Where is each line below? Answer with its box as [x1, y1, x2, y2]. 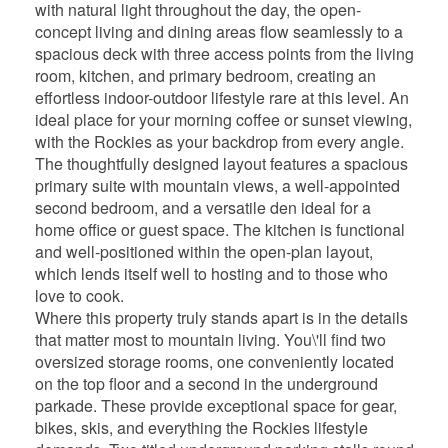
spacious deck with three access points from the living [34, 41, 414, 65]
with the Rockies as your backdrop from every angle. [34, 129, 404, 153]
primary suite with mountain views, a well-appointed [34, 173, 400, 197]
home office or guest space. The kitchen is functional [34, 217, 405, 241]
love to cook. [34, 283, 124, 307]
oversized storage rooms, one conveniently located [34, 349, 394, 373]
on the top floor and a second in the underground [34, 371, 378, 395]
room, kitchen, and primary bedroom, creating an [34, 63, 376, 87]
